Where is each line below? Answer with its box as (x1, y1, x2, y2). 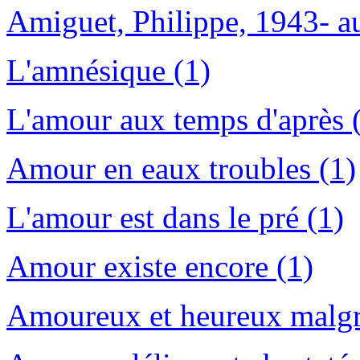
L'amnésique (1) (6, 53, 211, 88)
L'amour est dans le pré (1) (6, 200, 344, 235)
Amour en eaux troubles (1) (6, 151, 356, 186)
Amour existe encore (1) (6, 249, 313, 284)
